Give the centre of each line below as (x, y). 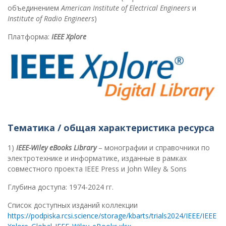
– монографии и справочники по (153, 148)
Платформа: (30, 36)
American (77, 8)
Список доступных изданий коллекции (73, 205)
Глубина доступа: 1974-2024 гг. (61, 187)
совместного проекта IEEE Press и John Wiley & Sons (97, 169)
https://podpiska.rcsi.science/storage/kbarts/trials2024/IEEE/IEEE (112, 216)
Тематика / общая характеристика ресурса (111, 128)
